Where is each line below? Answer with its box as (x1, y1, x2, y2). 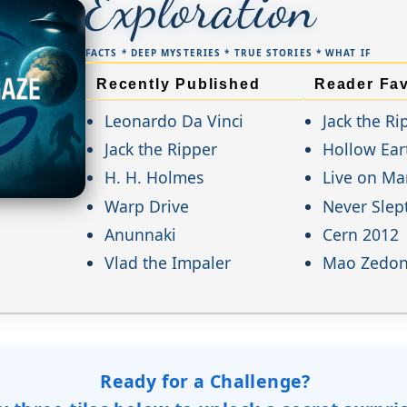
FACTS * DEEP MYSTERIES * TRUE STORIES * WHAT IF (85, 46, 371, 60)
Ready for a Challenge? (100, 369, 311, 394)
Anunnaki (104, 223, 177, 245)
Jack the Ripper (104, 138, 218, 161)
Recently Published (96, 75, 261, 92)
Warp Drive (104, 194, 190, 217)
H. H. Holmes (104, 166, 204, 189)
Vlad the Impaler (104, 251, 232, 273)
